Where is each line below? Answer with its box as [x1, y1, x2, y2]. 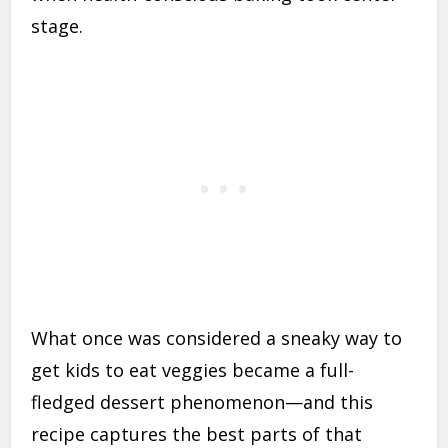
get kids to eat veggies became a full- [31, 358, 355, 383]
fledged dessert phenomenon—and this [31, 390, 374, 415]
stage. [31, 14, 84, 39]
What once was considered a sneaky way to [31, 326, 403, 351]
